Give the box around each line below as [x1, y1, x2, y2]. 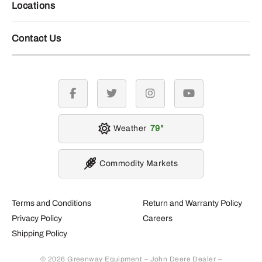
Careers [143, 213, 173, 223]
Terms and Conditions [12, 198, 91, 208]
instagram [149, 94, 189, 103]
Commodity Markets [99, 158, 178, 168]
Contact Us [12, 33, 61, 43]
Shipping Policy [12, 229, 67, 238]
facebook [72, 94, 109, 103]
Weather [113, 123, 147, 133]
